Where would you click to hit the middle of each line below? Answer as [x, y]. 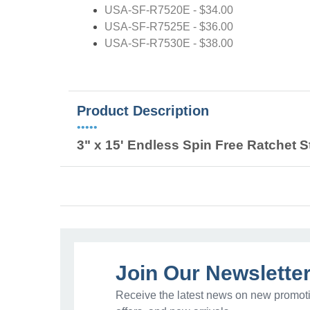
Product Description [143, 110]
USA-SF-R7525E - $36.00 [169, 26]
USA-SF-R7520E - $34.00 [169, 10]
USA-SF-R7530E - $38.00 [169, 43]
